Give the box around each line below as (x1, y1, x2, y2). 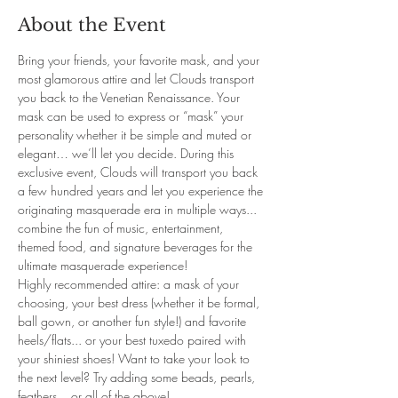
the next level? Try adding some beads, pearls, (18, 369, 259, 386)
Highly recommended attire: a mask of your (18, 275, 243, 292)
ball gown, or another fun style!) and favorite (18, 313, 250, 330)
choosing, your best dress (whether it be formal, (18, 294, 263, 311)
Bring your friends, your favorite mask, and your (18, 52, 263, 68)
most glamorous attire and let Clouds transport (18, 70, 258, 87)
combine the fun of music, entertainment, (18, 219, 227, 236)
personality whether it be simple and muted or (18, 126, 255, 143)
